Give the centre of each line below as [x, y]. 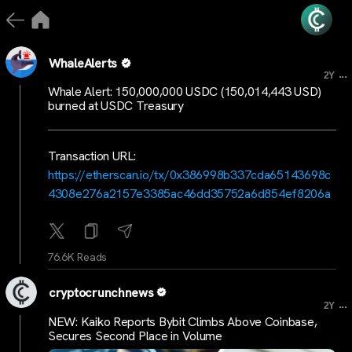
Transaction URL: [92, 156]
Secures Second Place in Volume [135, 335]
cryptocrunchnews [101, 293]
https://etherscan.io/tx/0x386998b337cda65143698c [190, 175]
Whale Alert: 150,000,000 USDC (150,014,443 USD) [185, 92]
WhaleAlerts [83, 63]
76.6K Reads [77, 257]
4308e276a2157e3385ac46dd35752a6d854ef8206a [189, 194]
